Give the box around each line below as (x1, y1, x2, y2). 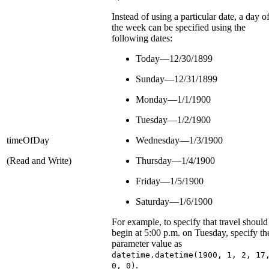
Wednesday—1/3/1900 (136, 134, 223, 145)
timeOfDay (7, 134, 49, 145)
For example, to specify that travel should (112, 216, 268, 227)
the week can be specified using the (112, 22, 246, 32)
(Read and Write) (7, 155, 71, 166)
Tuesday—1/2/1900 (136, 114, 211, 125)
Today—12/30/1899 (136, 53, 213, 64)
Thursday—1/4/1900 (136, 155, 215, 166)
